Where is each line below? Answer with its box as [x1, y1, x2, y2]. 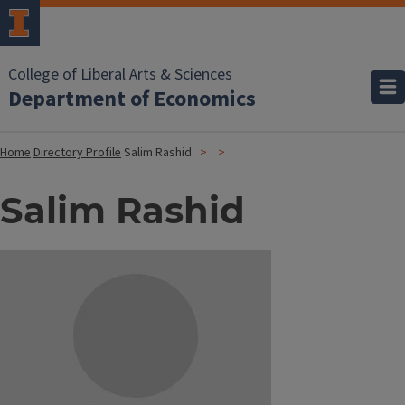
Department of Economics [8, 83, 256, 115]
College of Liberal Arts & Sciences [8, 63, 232, 86]
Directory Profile [33, 144, 121, 162]
